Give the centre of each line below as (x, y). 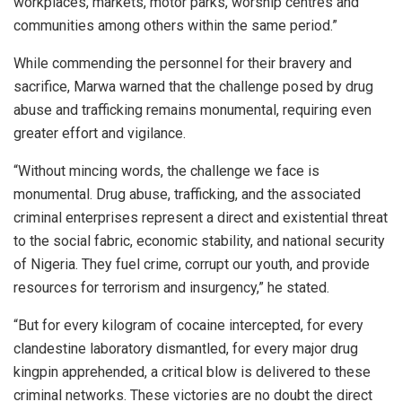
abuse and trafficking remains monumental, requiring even (192, 109)
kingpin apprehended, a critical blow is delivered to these (192, 371)
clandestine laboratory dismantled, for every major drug (186, 348)
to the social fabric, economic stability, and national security (199, 240)
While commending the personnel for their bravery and (183, 63)
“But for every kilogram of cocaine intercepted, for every (188, 325)
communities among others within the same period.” (175, 25)
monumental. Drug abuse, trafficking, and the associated (187, 194)
